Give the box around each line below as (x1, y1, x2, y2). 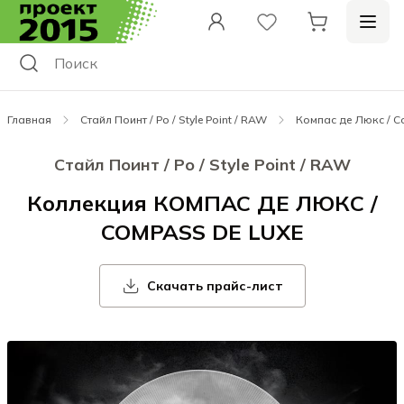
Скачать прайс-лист (146, 278, 283, 294)
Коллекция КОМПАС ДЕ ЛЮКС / (26, 189, 378, 216)
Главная (7, 113, 51, 126)
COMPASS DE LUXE (100, 218, 304, 245)
